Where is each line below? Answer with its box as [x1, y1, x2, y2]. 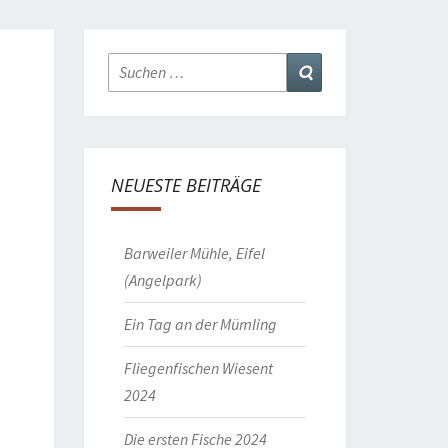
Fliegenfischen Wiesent [123, 358, 273, 378]
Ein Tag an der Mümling [123, 314, 277, 334]
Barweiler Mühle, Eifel [123, 243, 265, 263]
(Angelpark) [123, 270, 202, 290]
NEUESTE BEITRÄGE [110, 173, 261, 197]
